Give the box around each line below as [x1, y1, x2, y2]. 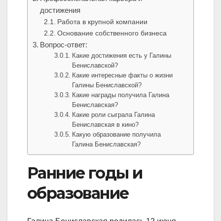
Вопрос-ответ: [40, 40, 88, 49]
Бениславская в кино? [72, 121, 139, 129]
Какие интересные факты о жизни [72, 72, 173, 79]
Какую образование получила [72, 131, 161, 139]
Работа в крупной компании [57, 18, 147, 26]
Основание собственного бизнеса [57, 29, 167, 37]
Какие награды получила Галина [72, 91, 170, 99]
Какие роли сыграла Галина [72, 111, 155, 119]
